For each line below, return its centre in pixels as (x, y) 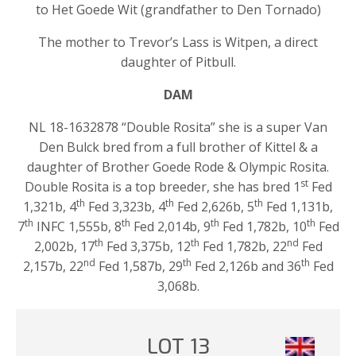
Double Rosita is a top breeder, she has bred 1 (162, 186)
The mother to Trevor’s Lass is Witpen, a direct (178, 42)
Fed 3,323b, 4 (125, 206)
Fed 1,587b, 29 (139, 266)
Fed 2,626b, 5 (214, 206)
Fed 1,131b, (298, 206)
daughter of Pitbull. (178, 62)
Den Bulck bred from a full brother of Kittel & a (178, 147)
